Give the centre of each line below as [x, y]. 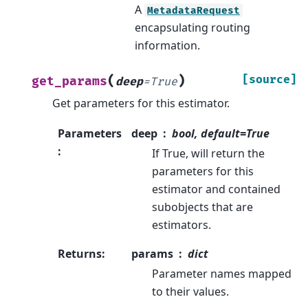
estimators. [181, 225]
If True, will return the [208, 154]
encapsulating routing [192, 27]
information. [167, 45]
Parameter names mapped [221, 274]
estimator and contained [216, 189]
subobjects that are [202, 207]
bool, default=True [220, 134]
